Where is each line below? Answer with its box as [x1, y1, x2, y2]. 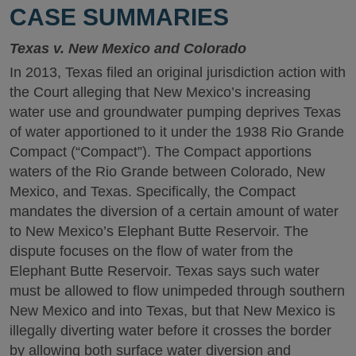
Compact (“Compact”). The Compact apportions [10, 143, 311, 160]
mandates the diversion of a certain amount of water [10, 203, 339, 219]
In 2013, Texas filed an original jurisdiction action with [10, 64, 346, 80]
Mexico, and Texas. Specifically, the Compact [10, 183, 296, 199]
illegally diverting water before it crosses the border [10, 322, 331, 339]
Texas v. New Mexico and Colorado [10, 40, 246, 56]
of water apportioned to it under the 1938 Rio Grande [10, 123, 344, 140]
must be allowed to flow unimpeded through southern [10, 282, 345, 299]
